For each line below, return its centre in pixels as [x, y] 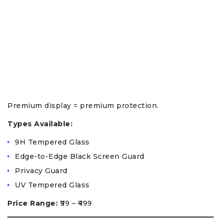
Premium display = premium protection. [83, 106]
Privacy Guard [41, 171]
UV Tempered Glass [52, 185]
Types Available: [40, 124]
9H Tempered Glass [52, 142]
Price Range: [33, 203]
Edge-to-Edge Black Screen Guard [80, 157]
